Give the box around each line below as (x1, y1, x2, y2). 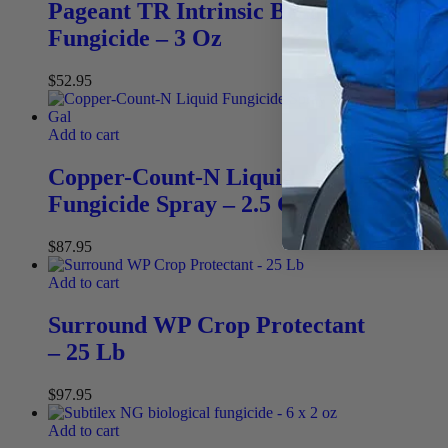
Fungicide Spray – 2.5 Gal (48, 190, 315, 217)
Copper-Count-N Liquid (48, 163, 295, 190)
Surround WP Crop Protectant (48, 311, 365, 338)
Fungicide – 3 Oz (48, 25, 222, 52)
